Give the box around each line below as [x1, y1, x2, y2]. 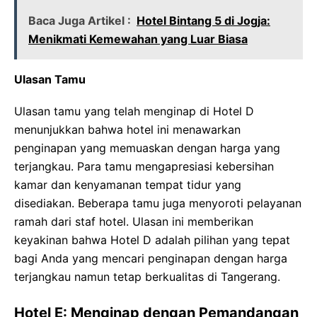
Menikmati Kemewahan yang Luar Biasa [28, 32, 248, 46]
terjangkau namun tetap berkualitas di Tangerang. [14, 270, 280, 284]
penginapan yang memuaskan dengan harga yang [14, 141, 280, 155]
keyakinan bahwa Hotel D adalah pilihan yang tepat [14, 233, 290, 247]
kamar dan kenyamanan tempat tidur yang [14, 178, 241, 192]
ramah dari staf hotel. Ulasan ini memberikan [14, 214, 253, 229]
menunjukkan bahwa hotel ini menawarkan [14, 122, 241, 137]
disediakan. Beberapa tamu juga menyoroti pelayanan [14, 196, 301, 210]
